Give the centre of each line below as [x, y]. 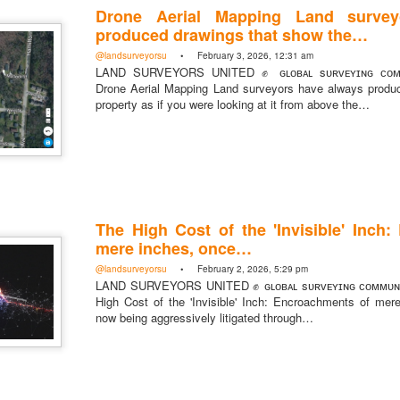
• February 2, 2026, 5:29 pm [237, 268]
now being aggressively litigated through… [204, 317]
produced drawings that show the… [232, 34]
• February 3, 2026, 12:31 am [240, 55]
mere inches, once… [174, 248]
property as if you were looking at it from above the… [233, 104]
